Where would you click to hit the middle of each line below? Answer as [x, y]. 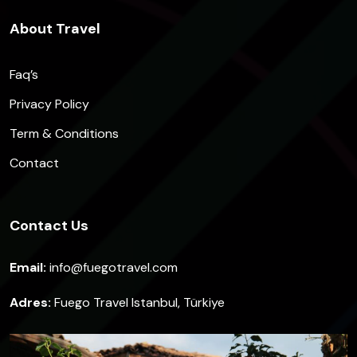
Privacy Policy [49, 104]
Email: [29, 268]
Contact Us [49, 226]
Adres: [30, 303]
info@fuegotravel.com [114, 268]
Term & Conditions [64, 134]
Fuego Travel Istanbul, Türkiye [138, 303]
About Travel [55, 29]
